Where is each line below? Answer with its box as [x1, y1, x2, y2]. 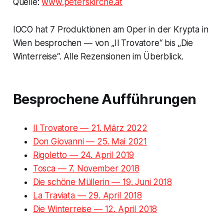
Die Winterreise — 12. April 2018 [32, 203, 157, 214]
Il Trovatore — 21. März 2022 [32, 122, 147, 133]
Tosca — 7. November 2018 [32, 163, 139, 173]
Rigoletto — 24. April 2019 [32, 149, 134, 160]
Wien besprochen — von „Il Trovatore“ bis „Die [12, 37, 193, 48]
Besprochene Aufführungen [12, 90, 196, 107]
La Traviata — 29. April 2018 [32, 190, 142, 200]
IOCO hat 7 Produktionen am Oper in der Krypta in [12, 24, 208, 34]
